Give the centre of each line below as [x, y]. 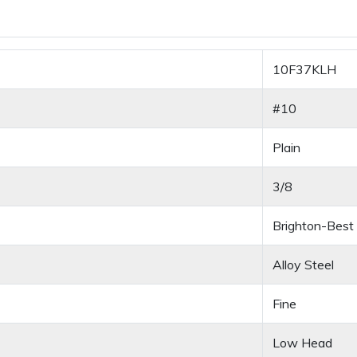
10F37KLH [304, 70]
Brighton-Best [313, 226]
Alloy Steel [303, 265]
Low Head [302, 343]
